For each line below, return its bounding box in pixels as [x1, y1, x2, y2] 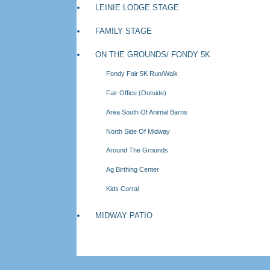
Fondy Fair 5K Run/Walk [106, 70, 178, 78]
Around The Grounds [106, 146, 169, 154]
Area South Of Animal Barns [106, 108, 188, 116]
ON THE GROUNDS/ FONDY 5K [95, 49, 210, 59]
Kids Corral [106, 185, 139, 192]
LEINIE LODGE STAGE [95, 3, 179, 13]
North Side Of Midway [106, 127, 171, 135]
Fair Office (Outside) [106, 89, 167, 97]
